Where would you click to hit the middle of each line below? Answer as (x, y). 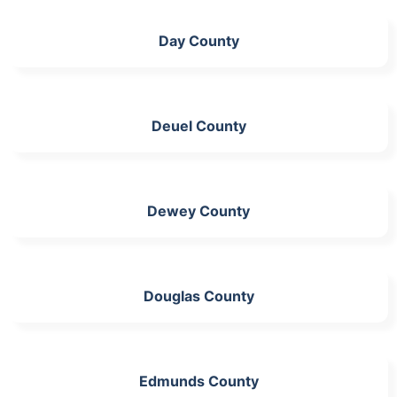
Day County (198, 41)
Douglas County (198, 296)
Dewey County (198, 211)
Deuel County (198, 126)
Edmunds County (198, 381)
